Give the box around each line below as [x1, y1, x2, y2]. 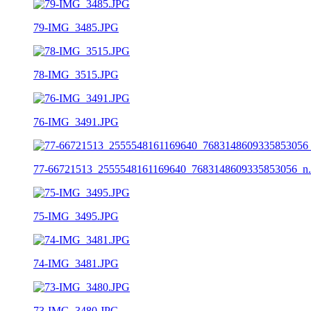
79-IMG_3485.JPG [33, 21, 119, 33]
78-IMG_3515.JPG [33, 68, 119, 81]
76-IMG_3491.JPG [33, 115, 119, 128]
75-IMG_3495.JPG [33, 210, 119, 222]
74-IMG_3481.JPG [33, 257, 119, 269]
